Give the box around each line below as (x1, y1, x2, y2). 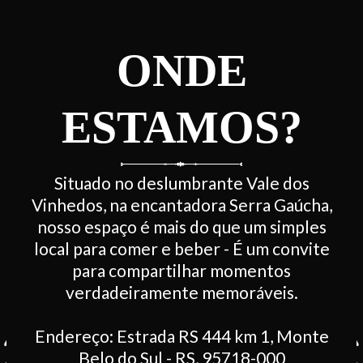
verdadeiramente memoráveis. (65, 281, 298, 302)
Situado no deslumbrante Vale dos (53, 172, 310, 193)
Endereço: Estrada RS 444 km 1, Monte (34, 325, 329, 346)
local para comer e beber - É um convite (33, 237, 330, 258)
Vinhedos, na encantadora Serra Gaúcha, (31, 194, 332, 215)
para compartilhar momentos (72, 259, 291, 280)
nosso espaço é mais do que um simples (36, 216, 327, 237)
